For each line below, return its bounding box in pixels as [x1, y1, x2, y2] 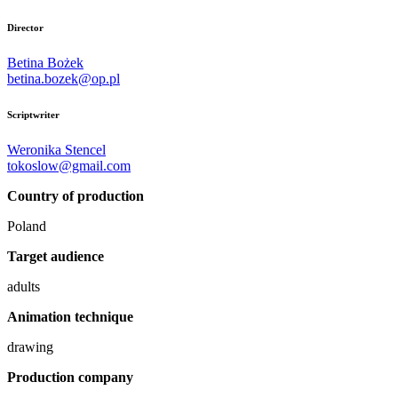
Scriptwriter [7, 109, 60, 121]
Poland [7, 219, 46, 235]
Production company [7, 370, 133, 386]
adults [7, 279, 40, 295]
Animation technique [7, 309, 133, 325]
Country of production [7, 188, 144, 204]
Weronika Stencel [7, 142, 106, 158]
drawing [7, 339, 53, 355]
